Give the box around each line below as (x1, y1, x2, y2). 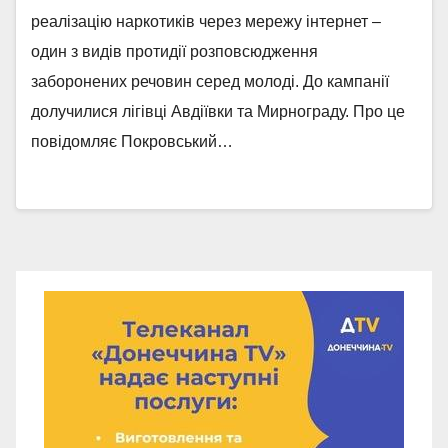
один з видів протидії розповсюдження (31, 43, 318, 60)
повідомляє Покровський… (31, 133, 233, 150)
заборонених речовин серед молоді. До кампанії (31, 73, 389, 90)
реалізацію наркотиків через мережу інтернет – (31, 13, 381, 30)
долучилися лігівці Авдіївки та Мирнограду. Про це (31, 103, 405, 120)
